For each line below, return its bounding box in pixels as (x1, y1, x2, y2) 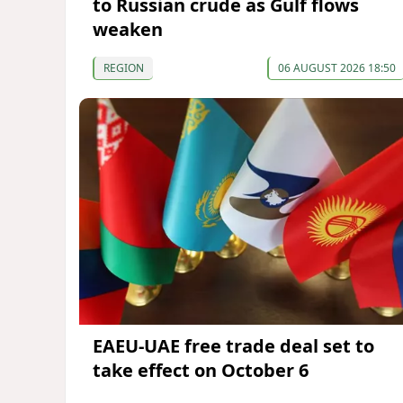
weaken (93, 16, 163, 41)
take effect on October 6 (93, 358, 309, 383)
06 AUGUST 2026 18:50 (277, 59, 396, 76)
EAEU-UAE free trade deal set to (93, 334, 374, 359)
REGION (103, 59, 144, 76)
